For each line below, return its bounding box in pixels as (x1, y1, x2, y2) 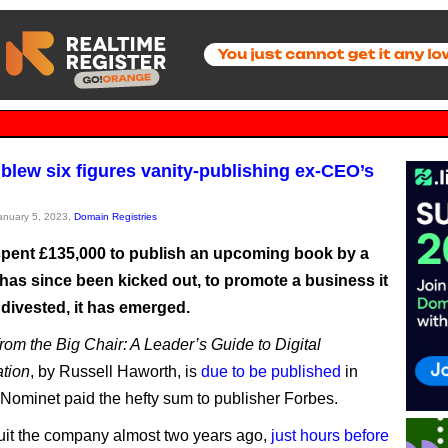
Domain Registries (74, 211, 157, 222)
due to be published (201, 363, 341, 380)
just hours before (271, 427, 389, 444)
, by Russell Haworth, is (30, 363, 201, 380)
